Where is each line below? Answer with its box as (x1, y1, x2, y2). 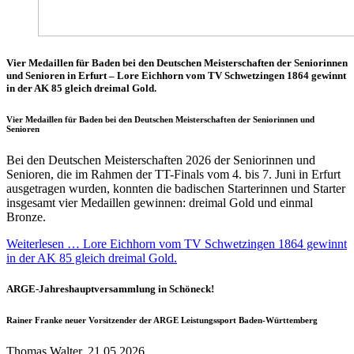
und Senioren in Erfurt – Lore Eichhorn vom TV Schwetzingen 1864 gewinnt (6, 70, 346, 82)
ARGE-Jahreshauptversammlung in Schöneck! (6, 283, 214, 296)
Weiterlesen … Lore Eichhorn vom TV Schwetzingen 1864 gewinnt (6, 237, 347, 251)
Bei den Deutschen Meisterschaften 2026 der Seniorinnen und (6, 153, 315, 168)
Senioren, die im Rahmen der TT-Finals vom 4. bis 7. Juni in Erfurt (6, 168, 341, 182)
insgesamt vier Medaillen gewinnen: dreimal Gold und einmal (6, 196, 313, 210)
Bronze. (6, 210, 46, 224)
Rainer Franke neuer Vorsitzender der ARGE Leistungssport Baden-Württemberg (6, 315, 318, 326)
